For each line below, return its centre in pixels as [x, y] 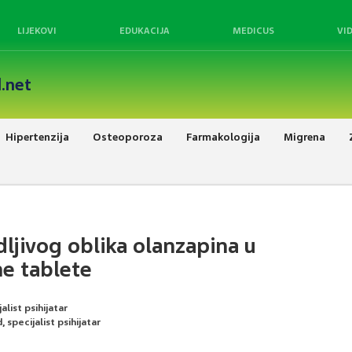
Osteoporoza [128, 137]
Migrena [304, 137]
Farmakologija [223, 137]
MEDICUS [253, 31]
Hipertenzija [37, 137]
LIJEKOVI [37, 31]
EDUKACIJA [145, 31]
